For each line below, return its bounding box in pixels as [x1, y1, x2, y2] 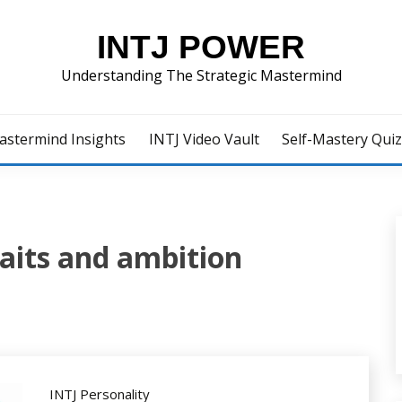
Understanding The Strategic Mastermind [60, 66, 342, 85]
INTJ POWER [97, 29, 305, 66]
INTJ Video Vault [148, 129, 259, 149]
